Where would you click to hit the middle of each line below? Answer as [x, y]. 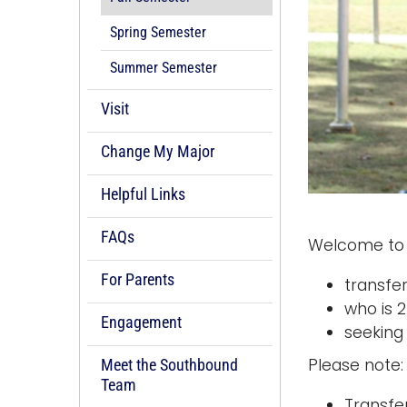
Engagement [141, 322]
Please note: [356, 366]
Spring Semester [158, 33]
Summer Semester [164, 68]
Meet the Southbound [169, 365]
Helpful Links [143, 194]
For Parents [138, 279]
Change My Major [158, 151]
